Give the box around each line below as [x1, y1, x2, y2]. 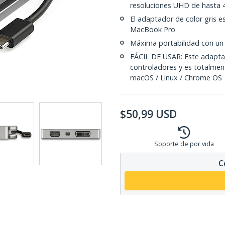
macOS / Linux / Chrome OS [130, 73, 222, 82]
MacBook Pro [130, 25, 175, 34]
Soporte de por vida [154, 140, 214, 148]
